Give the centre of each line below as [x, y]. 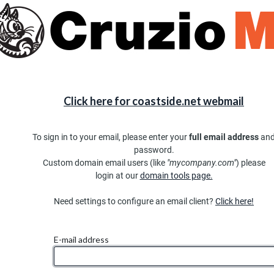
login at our [117, 176]
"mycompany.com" [201, 163]
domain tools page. [176, 176]
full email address [225, 137]
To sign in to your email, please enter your [111, 137]
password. [154, 150]
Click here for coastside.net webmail [154, 101]
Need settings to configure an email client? [135, 201]
